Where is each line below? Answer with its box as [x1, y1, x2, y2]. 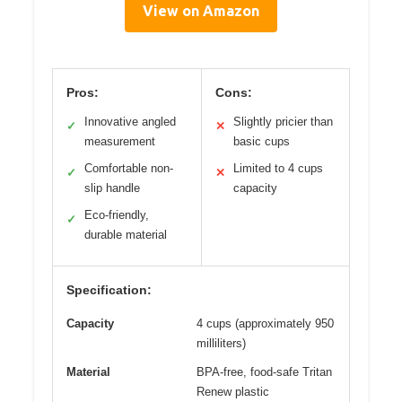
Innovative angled [84, 114, 176, 128]
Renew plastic [197, 384, 269, 398]
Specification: [66, 282, 152, 297]
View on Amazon [143, 2, 259, 19]
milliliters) [197, 336, 246, 350]
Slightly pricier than [232, 114, 333, 128]
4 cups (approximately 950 [197, 316, 334, 330]
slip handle [84, 180, 140, 195]
